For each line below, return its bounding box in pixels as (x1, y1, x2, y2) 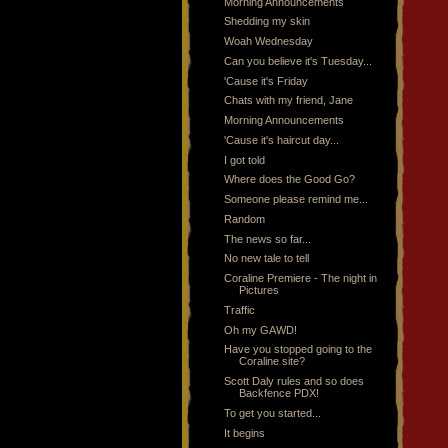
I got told (224, 153, 266, 166)
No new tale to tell (224, 252, 310, 265)
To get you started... (224, 406, 322, 419)
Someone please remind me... (224, 193, 369, 206)
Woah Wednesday (224, 35, 314, 48)
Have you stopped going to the (224, 343, 373, 356)
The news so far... (224, 232, 312, 245)
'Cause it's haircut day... (224, 133, 340, 146)
